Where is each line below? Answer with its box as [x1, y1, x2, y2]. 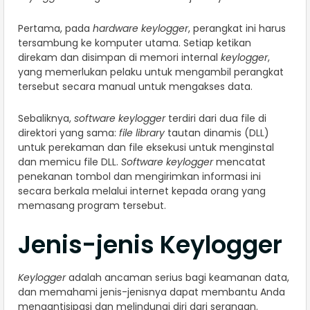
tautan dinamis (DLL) [167, 126, 269, 140]
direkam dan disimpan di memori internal [18, 51, 221, 65]
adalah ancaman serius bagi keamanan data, [66, 271, 289, 285]
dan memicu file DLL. [18, 155, 121, 170]
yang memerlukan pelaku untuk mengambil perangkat [18, 65, 284, 80]
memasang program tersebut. [18, 199, 166, 213]
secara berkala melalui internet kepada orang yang [18, 184, 266, 199]
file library [116, 126, 167, 140]
